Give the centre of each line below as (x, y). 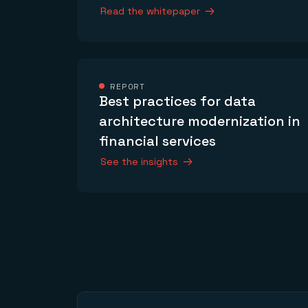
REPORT (128, 87)
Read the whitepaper (150, 11)
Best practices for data (177, 101)
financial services (157, 141)
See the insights (139, 162)
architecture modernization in (200, 121)
